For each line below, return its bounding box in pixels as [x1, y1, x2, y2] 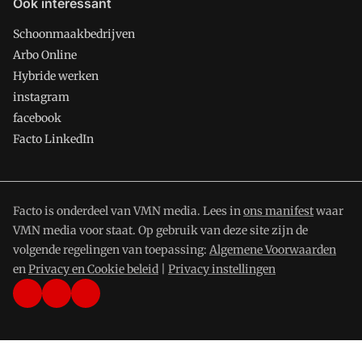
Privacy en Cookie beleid [28, 262, 158, 276]
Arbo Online [13, 48, 77, 62]
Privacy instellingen [168, 262, 276, 276]
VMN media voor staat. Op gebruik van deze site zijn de [13, 223, 308, 238]
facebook [13, 111, 61, 125]
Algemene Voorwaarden [209, 242, 336, 257]
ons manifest [243, 204, 314, 218]
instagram [13, 90, 69, 104]
